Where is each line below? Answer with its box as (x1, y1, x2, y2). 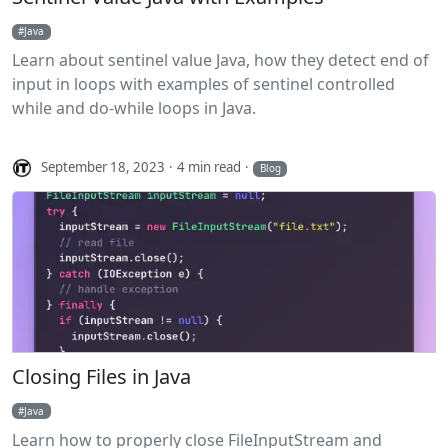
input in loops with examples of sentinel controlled (12, 73, 395, 96)
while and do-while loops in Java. (12, 97, 256, 120)
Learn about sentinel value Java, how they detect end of (12, 49, 429, 72)
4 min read (177, 158, 242, 177)
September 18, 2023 (41, 158, 166, 177)
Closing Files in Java (12, 362, 191, 390)
